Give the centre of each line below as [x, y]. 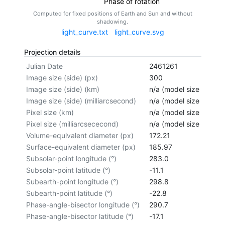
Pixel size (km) [50, 112]
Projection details [52, 52]
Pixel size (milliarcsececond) [72, 124]
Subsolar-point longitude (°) [71, 158]
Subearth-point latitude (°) [69, 193]
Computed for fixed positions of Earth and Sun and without [113, 14]
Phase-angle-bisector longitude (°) [83, 204]
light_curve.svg [139, 32]
